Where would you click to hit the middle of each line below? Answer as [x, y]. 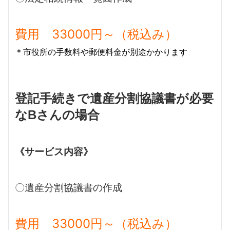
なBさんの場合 [57, 114]
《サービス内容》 [54, 151]
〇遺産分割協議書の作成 [69, 187]
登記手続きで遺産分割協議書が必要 [114, 98]
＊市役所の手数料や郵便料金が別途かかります [101, 52]
